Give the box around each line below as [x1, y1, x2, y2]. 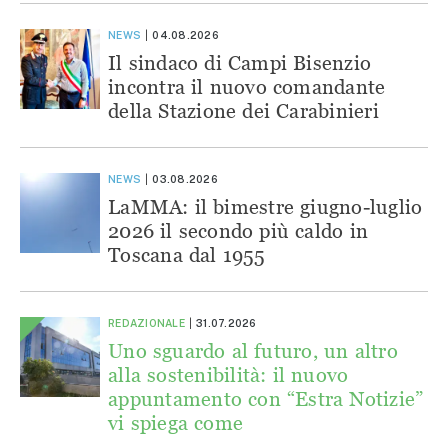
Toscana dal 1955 [108, 242, 266, 266]
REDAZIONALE [108, 316, 185, 329]
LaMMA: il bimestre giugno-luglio [108, 194, 423, 218]
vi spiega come [108, 410, 244, 434]
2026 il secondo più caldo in [108, 218, 368, 242]
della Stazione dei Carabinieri [108, 98, 379, 122]
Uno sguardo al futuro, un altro [108, 338, 398, 362]
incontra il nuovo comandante [108, 74, 386, 98]
